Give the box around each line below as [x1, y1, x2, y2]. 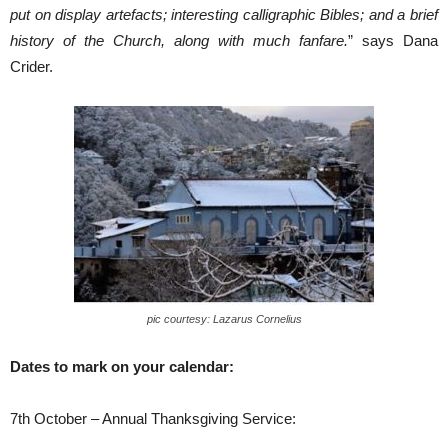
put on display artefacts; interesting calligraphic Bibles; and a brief [10, 5, 438, 23]
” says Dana [348, 31, 438, 49]
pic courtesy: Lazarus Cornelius [146, 312, 302, 325]
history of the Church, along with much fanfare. [10, 31, 348, 49]
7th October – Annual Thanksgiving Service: [10, 409, 296, 427]
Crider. [10, 57, 53, 75]
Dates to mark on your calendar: [10, 357, 234, 375]
